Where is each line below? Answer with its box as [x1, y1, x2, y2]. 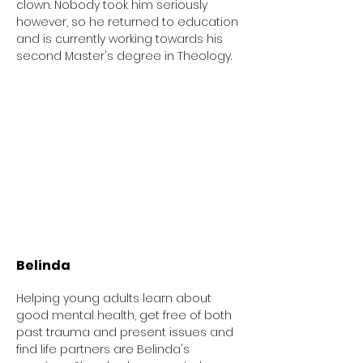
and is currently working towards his [16, 31, 223, 48]
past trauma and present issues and [16, 324, 233, 341]
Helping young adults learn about [16, 290, 211, 307]
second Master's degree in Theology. [16, 48, 232, 65]
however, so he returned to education [16, 14, 238, 31]
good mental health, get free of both [16, 307, 232, 324]
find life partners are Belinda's [16, 341, 190, 358]
